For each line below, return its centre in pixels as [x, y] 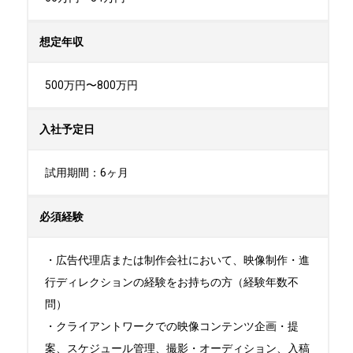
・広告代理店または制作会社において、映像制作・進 [177, 260]
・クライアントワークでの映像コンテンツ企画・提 [172, 326]
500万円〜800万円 [91, 85]
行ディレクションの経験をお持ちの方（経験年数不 [172, 282]
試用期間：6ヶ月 [87, 173]
